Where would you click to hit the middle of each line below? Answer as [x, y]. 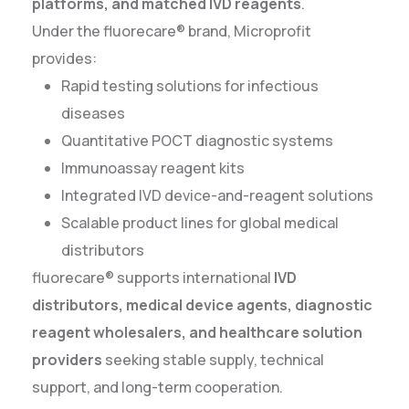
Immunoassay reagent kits [153, 168]
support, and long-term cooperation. [157, 388]
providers [67, 360]
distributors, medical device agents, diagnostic [202, 305]
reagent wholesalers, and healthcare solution [197, 333]
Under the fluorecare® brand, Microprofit [172, 31]
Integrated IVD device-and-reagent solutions [217, 196]
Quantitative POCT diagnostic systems [197, 141]
